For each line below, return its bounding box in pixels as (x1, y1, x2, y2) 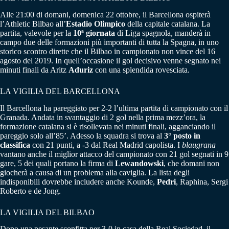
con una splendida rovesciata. (93, 65, 190, 74)
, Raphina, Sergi (176, 177, 228, 186)
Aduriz (68, 65, 93, 74)
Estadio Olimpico (66, 19, 125, 28)
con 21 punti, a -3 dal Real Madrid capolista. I (30, 140, 182, 149)
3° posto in (164, 131, 200, 140)
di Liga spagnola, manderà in (115, 28, 211, 37)
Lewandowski (115, 158, 164, 168)
